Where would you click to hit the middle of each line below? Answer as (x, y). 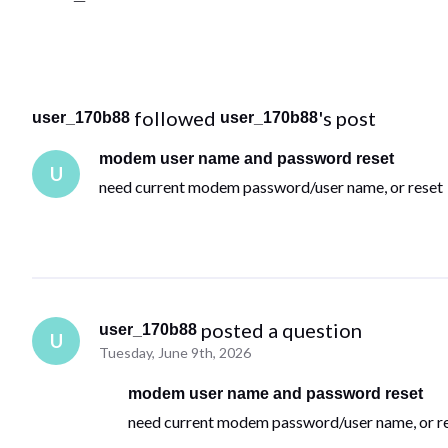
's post (347, 118)
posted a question (282, 330)
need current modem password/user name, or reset (271, 187)
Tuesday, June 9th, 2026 (175, 353)
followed (177, 118)
